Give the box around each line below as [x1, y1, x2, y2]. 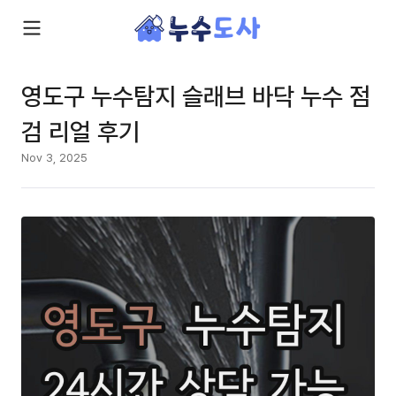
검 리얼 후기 [21, 114, 140, 148]
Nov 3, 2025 [21, 149, 88, 165]
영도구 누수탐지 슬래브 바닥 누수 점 [21, 79, 370, 112]
